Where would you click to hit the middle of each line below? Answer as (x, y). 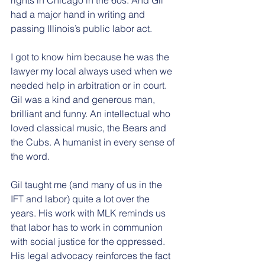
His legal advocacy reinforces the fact (92, 255)
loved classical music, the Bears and (90, 127)
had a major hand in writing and (79, 14)
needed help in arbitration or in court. (90, 85)
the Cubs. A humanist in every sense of (94, 142)
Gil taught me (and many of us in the (88, 184)
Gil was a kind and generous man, (84, 99)
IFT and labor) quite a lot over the (81, 198)
